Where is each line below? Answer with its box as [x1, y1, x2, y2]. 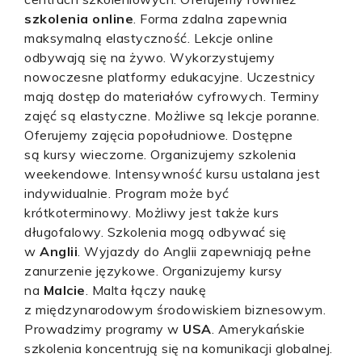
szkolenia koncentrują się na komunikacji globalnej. [24, 340, 333, 356]
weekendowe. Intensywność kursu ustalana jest [24, 166, 320, 182]
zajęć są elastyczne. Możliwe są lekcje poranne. [24, 107, 320, 124]
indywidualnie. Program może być [24, 185, 229, 201]
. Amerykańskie [211, 321, 305, 337]
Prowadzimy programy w [24, 321, 183, 337]
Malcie [43, 282, 86, 298]
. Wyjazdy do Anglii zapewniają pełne [78, 243, 311, 259]
